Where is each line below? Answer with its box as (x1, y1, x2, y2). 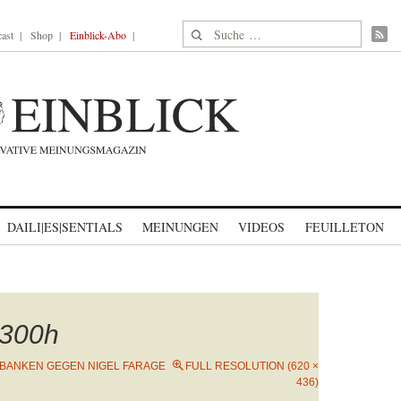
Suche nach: (183, 21, 252, 40)
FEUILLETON (304, 218, 384, 235)
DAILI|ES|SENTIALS (7, 218, 123, 235)
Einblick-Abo (70, 28, 126, 42)
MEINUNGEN (142, 218, 218, 235)
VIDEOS (238, 218, 285, 235)
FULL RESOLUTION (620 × (185, 360, 319, 372)
